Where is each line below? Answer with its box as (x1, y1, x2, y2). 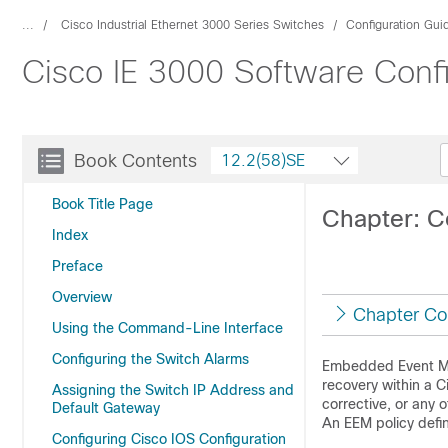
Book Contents (74, 151, 197, 171)
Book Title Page (52, 196, 153, 212)
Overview (52, 289, 112, 305)
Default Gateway (52, 400, 160, 416)
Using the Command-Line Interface (52, 320, 283, 336)
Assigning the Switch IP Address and (52, 382, 294, 398)
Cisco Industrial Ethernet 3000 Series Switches (61, 18, 324, 32)
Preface (52, 258, 103, 274)
